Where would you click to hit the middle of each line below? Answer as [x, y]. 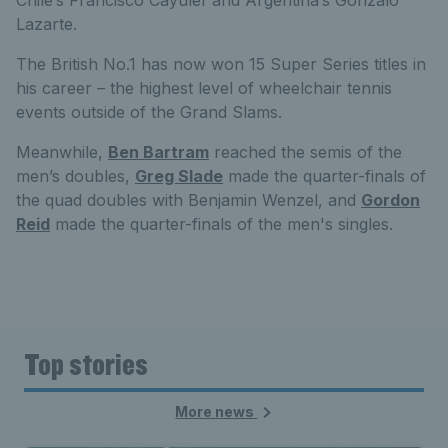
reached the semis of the [305, 151]
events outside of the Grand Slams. [149, 111]
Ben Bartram [158, 151]
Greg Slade [179, 175]
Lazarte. [46, 23]
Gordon [390, 199]
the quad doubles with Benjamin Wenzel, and [188, 199]
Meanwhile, [62, 151]
